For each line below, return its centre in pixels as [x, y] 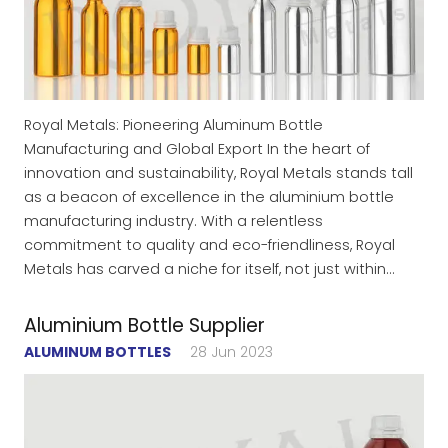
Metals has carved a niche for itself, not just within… [209, 268]
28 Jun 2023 [232, 351]
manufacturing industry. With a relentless [173, 220]
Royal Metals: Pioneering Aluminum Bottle [173, 124]
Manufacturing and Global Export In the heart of [197, 148]
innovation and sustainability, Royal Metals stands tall [218, 172]
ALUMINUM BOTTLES [97, 351]
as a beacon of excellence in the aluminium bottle [209, 196]
